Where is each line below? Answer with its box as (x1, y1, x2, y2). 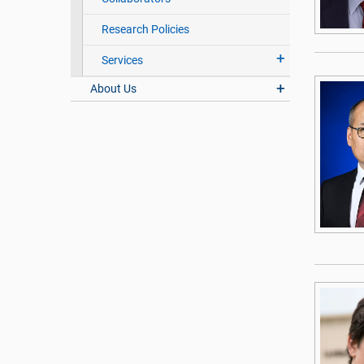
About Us (90, 82, 137, 96)
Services (101, 54, 143, 67)
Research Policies (101, 23, 189, 37)
